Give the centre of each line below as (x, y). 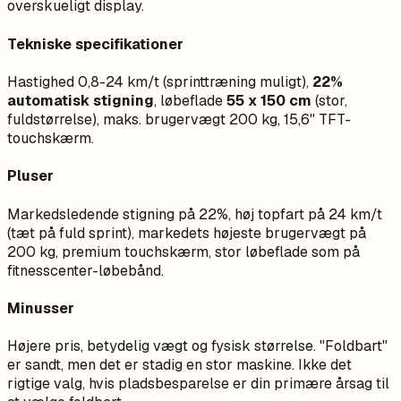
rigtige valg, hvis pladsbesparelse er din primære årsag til (198, 384)
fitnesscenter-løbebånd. (85, 270)
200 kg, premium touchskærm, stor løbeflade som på (183, 252)
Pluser (30, 176)
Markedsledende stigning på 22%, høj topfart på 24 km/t (195, 214)
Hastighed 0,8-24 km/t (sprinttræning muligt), (160, 82)
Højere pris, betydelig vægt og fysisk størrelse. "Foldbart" (197, 346)
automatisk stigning (81, 101)
